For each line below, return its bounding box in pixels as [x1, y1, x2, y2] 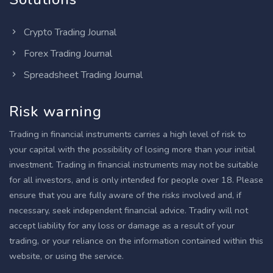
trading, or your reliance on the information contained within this [9, 235, 263, 247]
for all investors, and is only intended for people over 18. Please [9, 174, 263, 186]
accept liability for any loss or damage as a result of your [9, 219, 235, 232]
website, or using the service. [9, 250, 124, 262]
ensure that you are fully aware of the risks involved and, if [9, 189, 241, 201]
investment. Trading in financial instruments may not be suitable [9, 158, 258, 171]
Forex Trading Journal [21, 47, 112, 60]
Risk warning [9, 102, 102, 121]
